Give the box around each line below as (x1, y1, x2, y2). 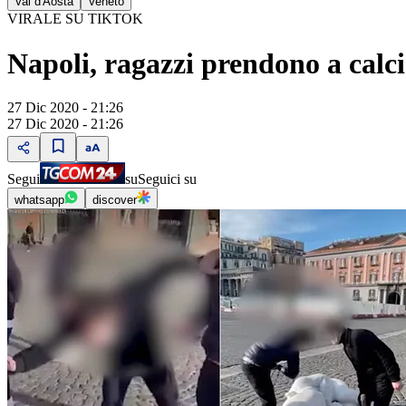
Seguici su (138, 171, 197, 187)
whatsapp (14, 193, 64, 207)
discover (92, 193, 137, 207)
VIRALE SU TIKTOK (7, 11, 143, 27)
